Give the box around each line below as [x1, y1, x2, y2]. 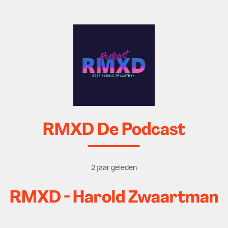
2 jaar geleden [91, 163, 137, 172]
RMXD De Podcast [42, 122, 185, 139]
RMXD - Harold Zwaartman [9, 190, 218, 207]
